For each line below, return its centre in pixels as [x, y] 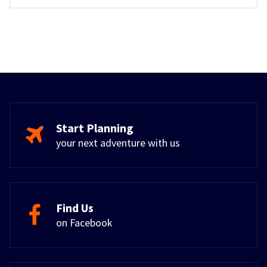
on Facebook [84, 223]
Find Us [75, 208]
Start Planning [95, 128]
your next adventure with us [118, 143]
